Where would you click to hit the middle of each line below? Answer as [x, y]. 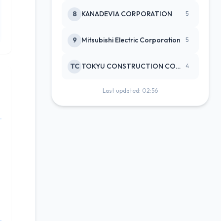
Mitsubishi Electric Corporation [131, 40]
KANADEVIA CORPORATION [127, 14]
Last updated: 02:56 [130, 91]
